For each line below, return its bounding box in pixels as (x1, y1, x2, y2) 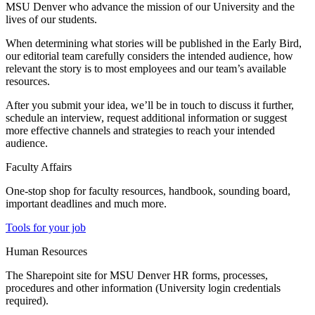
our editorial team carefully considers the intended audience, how (6, 50, 293, 63)
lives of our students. (6, 13, 97, 26)
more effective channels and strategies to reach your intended (6, 124, 275, 137)
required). (6, 295, 49, 307)
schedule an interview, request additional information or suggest (6, 112, 287, 124)
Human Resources (6, 245, 87, 258)
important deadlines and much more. (6, 198, 167, 210)
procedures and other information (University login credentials (6, 282, 281, 295)
